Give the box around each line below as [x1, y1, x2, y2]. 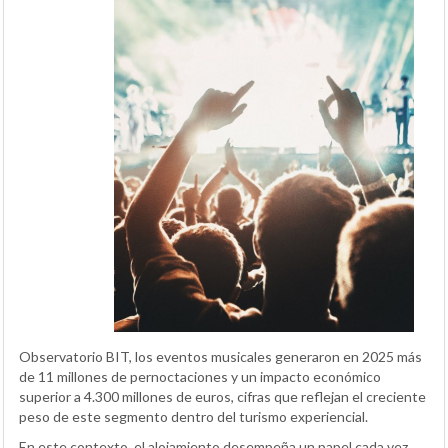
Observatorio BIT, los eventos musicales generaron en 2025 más [19, 348, 422, 366]
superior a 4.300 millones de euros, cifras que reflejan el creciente [19, 388, 426, 406]
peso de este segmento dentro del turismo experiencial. [19, 408, 368, 426]
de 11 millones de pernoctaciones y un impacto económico [19, 368, 381, 386]
